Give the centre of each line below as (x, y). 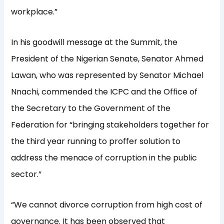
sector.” (26, 174)
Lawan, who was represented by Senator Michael (107, 75)
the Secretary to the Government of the (91, 108)
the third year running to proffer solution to (96, 141)
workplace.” (34, 12)
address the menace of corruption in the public (104, 158)
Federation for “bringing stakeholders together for (110, 125)
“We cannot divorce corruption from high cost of (107, 205)
